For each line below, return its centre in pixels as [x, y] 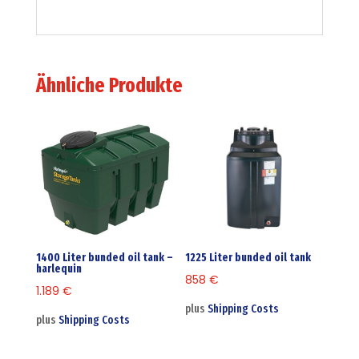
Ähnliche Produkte [109, 86]
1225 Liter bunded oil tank [248, 258]
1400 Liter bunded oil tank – [104, 258]
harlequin [58, 269]
